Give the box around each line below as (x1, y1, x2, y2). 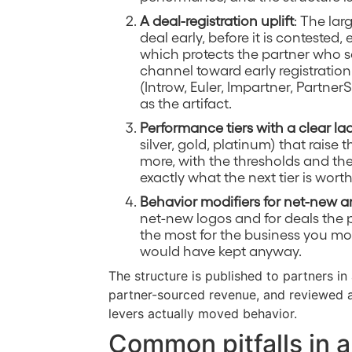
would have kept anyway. (140, 241, 302, 258)
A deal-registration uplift (140, 11, 294, 28)
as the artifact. (140, 93, 232, 111)
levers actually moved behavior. (108, 305, 297, 321)
